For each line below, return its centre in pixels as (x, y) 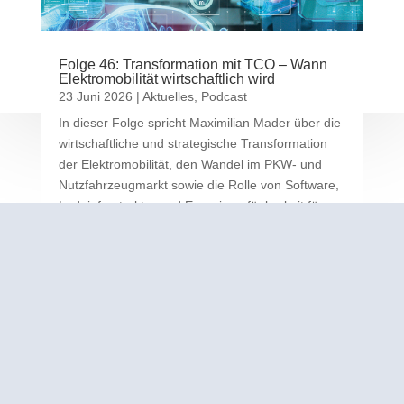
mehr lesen (86, 248)
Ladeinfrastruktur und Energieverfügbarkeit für (190, 206)
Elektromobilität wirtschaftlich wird (166, 79)
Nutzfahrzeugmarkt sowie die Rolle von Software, (198, 185)
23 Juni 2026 (95, 97)
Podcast (224, 97)
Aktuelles (168, 97)
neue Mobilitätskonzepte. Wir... (146, 227)
